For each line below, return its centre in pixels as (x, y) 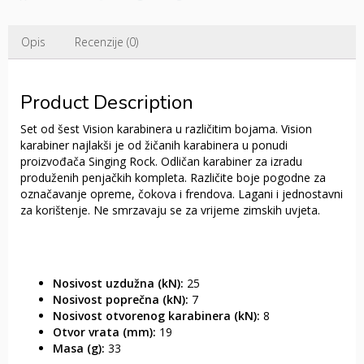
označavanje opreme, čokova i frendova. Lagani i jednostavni (182, 193)
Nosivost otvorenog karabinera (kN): (158, 315)
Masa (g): (80, 348)
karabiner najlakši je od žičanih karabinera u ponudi (154, 145)
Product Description (107, 102)
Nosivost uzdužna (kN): (120, 283)
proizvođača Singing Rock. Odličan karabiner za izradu (161, 161)
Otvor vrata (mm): (106, 331)
